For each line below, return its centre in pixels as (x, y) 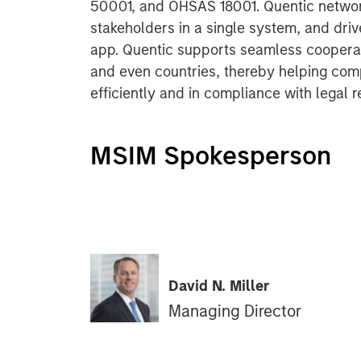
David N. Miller (219, 286)
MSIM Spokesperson (211, 156)
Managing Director (235, 311)
